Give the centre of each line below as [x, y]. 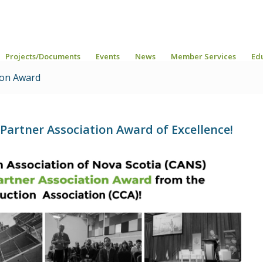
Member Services [203, 56]
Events [108, 56]
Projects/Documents [43, 56]
